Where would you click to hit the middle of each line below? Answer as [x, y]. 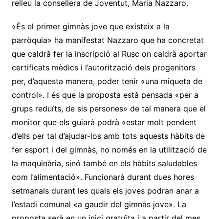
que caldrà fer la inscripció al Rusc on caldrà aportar [109, 54]
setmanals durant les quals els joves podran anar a [105, 190]
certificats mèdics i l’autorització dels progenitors [103, 67]
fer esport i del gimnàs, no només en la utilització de [109, 149]
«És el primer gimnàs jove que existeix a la [90, 26]
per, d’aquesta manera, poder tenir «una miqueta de [107, 81]
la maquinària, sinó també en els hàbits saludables [104, 163]
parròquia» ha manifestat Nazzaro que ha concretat [108, 40]
